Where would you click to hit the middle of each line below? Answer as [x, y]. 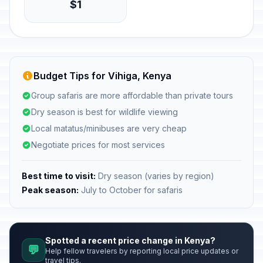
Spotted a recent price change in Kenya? [130, 240]
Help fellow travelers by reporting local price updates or [142, 251]
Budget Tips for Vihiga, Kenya [102, 76]
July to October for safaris [131, 190]
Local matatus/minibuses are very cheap [109, 128]
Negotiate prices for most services [98, 145]
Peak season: [50, 190]
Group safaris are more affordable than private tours [132, 95]
